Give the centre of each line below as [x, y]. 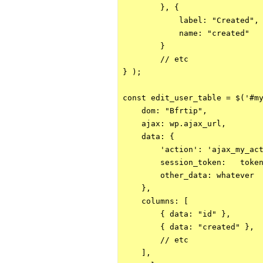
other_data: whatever [188, 175]
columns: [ [156, 201]
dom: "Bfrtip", [165, 111]
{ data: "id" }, [177, 214]
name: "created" [186, 33]
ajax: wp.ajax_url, [174, 124]
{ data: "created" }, [188, 227]
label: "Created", [191, 20]
